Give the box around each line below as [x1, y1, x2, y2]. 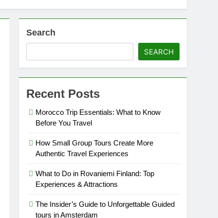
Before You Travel [36, 119, 92, 127]
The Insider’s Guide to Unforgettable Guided [36, 200, 175, 208]
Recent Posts [26, 87, 100, 100]
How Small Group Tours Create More [36, 139, 154, 147]
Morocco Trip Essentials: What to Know [36, 108, 161, 116]
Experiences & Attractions [36, 180, 118, 188]
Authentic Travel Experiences [36, 149, 129, 158]
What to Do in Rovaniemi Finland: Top [36, 169, 155, 178]
